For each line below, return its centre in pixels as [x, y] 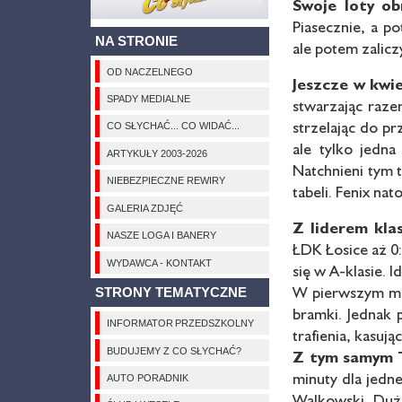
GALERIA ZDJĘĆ [144, 208]
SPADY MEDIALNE [148, 98]
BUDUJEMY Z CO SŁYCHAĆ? [174, 350]
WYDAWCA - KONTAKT [159, 262]
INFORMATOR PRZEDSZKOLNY [180, 323]
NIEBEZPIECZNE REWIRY [166, 181]
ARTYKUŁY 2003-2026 [157, 153]
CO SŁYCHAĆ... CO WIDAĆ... [173, 126]
